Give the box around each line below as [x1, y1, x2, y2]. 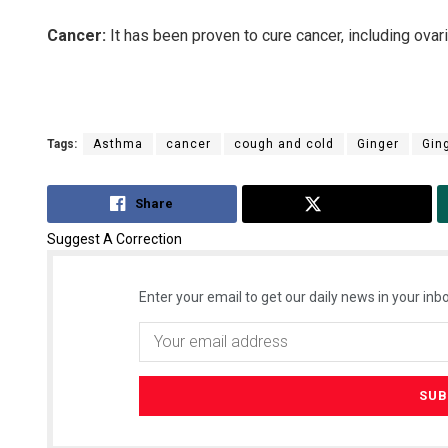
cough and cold [234, 137, 334, 152]
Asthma [93, 137, 143, 152]
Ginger [357, 137, 399, 152]
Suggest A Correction [47, 230, 182, 247]
